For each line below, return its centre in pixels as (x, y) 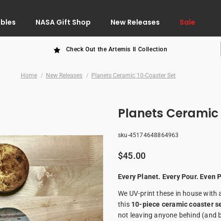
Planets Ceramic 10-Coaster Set (133, 76)
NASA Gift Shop (63, 22)
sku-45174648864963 (148, 135)
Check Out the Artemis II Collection (117, 50)
